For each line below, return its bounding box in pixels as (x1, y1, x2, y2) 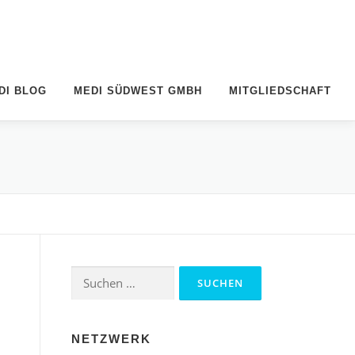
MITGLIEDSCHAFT (229, 84, 331, 97)
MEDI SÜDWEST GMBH (74, 84, 202, 97)
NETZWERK (71, 331, 151, 345)
